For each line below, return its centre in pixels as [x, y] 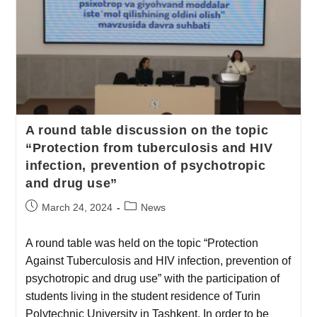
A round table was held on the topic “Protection [142, 243]
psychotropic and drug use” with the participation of [152, 279]
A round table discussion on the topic [147, 131]
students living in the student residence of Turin [143, 296]
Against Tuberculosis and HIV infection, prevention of [158, 261]
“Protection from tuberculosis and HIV [149, 148]
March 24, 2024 [77, 208]
